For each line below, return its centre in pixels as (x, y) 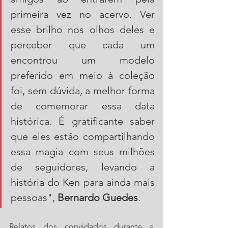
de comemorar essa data (83, 106)
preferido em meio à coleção (83, 76)
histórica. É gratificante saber (83, 121)
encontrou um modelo (83, 60)
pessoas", (34, 198)
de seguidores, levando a (83, 167)
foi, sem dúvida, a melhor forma (83, 91)
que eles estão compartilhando (83, 137)
